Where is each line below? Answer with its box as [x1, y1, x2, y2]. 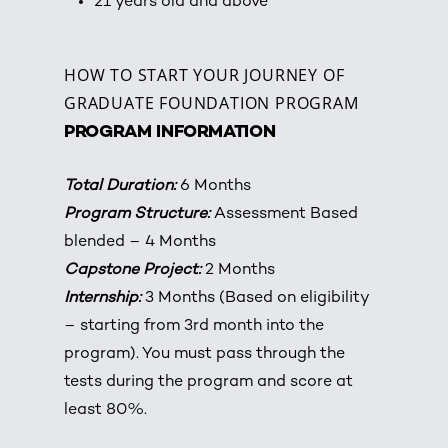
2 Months [201, 261, 276, 279]
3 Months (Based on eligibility [141, 289, 370, 307]
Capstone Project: [64, 261, 202, 279]
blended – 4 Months [64, 233, 217, 251]
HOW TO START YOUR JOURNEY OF [64, 63, 345, 86]
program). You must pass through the [64, 345, 346, 363]
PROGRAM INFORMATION [64, 122, 276, 142]
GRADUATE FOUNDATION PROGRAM [64, 91, 359, 114]
